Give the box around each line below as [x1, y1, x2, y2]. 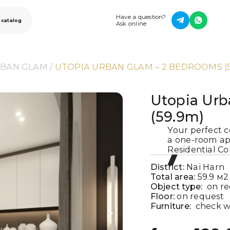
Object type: [150, 181, 207, 191]
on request [177, 190, 224, 201]
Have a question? [116, 13, 166, 21]
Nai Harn [186, 161, 225, 172]
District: [150, 161, 187, 172]
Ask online [116, 20, 147, 27]
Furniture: [150, 200, 196, 211]
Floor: [150, 190, 177, 201]
